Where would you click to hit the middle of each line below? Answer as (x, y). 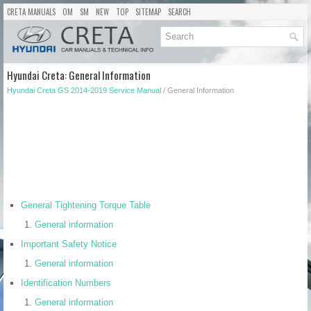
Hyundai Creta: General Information (79, 75)
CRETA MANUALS (31, 12)
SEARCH (179, 12)
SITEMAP (148, 12)
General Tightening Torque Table (86, 205)
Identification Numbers (66, 283)
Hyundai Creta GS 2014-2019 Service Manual (84, 90)
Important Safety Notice (69, 244)
